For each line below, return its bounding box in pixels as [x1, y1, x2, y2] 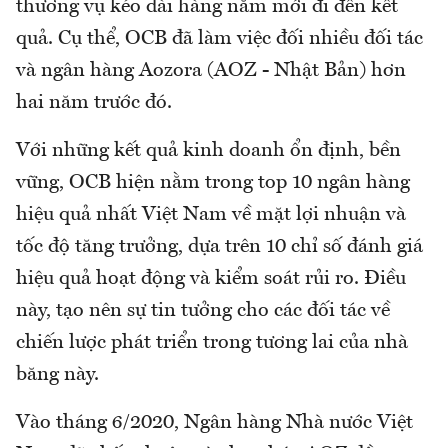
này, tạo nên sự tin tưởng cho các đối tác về [16, 301, 390, 322]
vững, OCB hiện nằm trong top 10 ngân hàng [16, 173, 410, 194]
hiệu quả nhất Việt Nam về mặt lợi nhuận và [16, 205, 406, 226]
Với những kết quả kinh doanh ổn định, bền [16, 141, 401, 162]
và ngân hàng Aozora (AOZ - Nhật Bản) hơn [16, 61, 406, 82]
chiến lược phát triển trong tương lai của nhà [16, 333, 408, 354]
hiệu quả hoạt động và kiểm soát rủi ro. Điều [16, 269, 406, 290]
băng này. [16, 365, 99, 386]
